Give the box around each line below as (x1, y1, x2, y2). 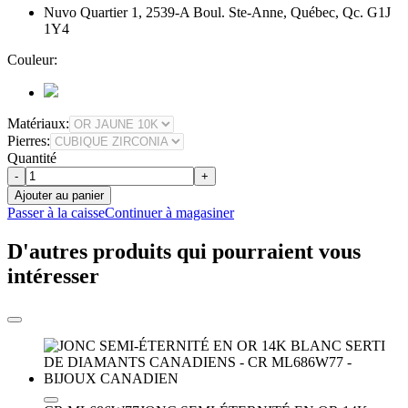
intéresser (7, 264, 99, 289)
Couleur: (7, 52, 57, 68)
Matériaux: (7, 116, 69, 132)
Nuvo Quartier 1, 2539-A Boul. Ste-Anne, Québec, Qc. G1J (44, 5, 391, 21)
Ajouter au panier (15, 189, 104, 203)
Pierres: (7, 133, 50, 149)
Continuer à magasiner (105, 205, 234, 221)
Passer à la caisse (7, 205, 105, 221)
